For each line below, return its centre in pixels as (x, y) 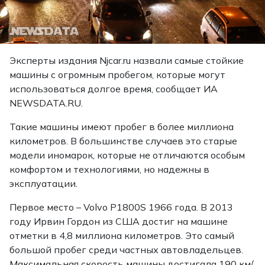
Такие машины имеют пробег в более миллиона (122, 126)
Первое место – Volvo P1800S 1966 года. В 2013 (121, 207)
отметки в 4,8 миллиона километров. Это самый (122, 235)
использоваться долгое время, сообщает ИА (114, 88)
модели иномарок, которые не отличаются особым (127, 155)
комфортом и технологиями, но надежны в (109, 169)
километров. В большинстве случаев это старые (123, 140)
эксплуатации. (45, 183)
